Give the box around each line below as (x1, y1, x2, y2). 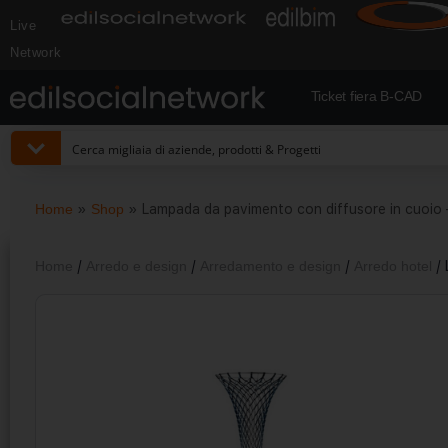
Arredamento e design (200, 258, 341, 274)
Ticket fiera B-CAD (310, 88, 423, 104)
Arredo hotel (354, 258, 432, 274)
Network (10, 45, 62, 60)
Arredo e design (86, 258, 187, 274)
